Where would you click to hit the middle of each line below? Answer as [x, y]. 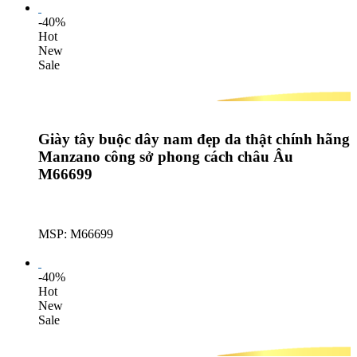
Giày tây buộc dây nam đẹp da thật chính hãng [194, 139]
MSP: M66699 [76, 233]
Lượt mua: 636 [76, 248]
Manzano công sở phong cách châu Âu [166, 156]
